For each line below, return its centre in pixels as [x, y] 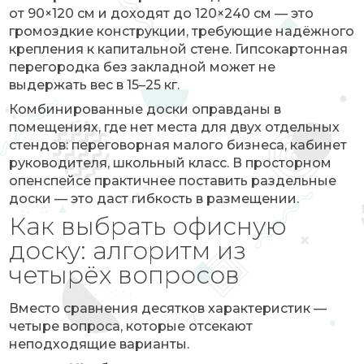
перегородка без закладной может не [143, 67]
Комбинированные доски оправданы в [145, 109]
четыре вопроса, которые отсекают [131, 326]
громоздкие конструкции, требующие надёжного [182, 31]
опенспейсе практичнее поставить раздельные [173, 181]
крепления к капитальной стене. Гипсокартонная [179, 49]
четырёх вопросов [125, 275]
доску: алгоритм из [128, 251]
